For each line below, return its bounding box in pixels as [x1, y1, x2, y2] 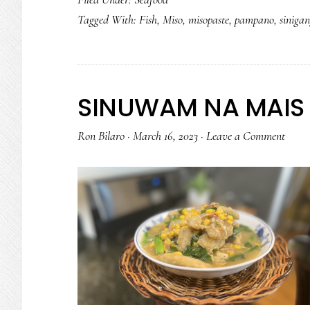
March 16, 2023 [133, 128, 198, 143]
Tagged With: [77, 12, 139, 27]
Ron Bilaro [77, 128, 125, 143]
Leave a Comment [206, 128, 285, 143]
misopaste [188, 12, 229, 27]
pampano [235, 12, 274, 27]
